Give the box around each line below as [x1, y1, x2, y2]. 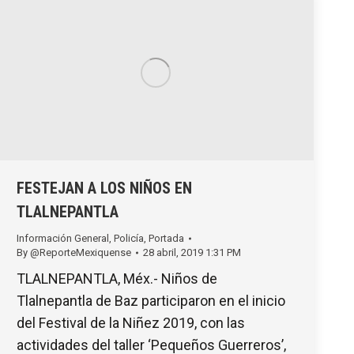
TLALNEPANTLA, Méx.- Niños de [17, 269, 217, 287]
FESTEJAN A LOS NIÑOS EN [17, 178, 192, 198]
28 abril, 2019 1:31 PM [143, 246, 241, 258]
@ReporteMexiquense [30, 246, 131, 258]
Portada [149, 232, 184, 244]
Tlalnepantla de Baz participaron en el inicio [17, 292, 285, 309]
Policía [114, 232, 144, 244]
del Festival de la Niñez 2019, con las [17, 314, 245, 331]
